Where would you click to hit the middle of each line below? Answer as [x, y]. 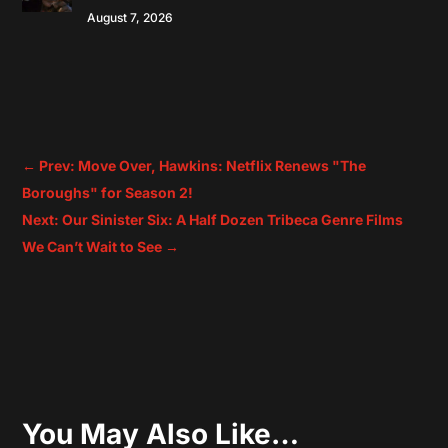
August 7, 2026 [130, 17]
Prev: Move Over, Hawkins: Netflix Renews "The [203, 166]
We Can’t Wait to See [92, 247]
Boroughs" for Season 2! [108, 193]
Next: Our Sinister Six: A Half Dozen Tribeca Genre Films [213, 220]
